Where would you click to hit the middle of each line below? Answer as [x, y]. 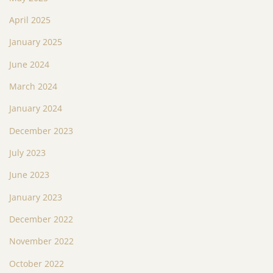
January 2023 [36, 197]
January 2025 [36, 42]
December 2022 [41, 219]
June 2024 [29, 64]
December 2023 [41, 130]
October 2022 [37, 263]
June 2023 [29, 175]
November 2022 [41, 241]
